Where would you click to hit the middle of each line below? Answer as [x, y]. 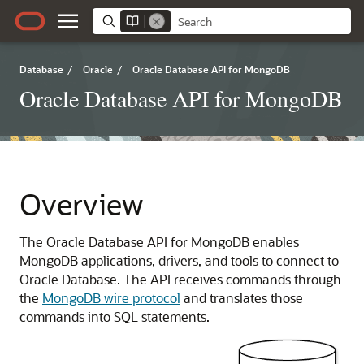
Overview [81, 204]
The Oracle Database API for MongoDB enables [159, 242]
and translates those [242, 298]
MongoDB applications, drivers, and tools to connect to [179, 260]
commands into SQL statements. [115, 316]
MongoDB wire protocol [111, 298]
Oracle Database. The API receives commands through [180, 279]
